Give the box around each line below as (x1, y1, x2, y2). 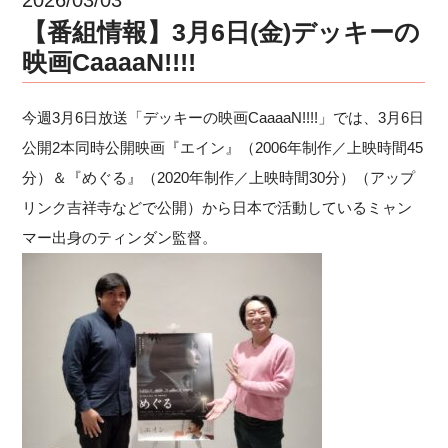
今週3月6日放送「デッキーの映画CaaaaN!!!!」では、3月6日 (22, 108, 425, 126)
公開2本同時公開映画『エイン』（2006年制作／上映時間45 (22, 138, 424, 156)
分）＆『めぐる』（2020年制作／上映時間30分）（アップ (22, 168, 416, 186)
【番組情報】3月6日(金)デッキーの (22, 17, 421, 46)
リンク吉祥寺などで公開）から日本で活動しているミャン (22, 198, 413, 216)
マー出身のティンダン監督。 (22, 228, 218, 246)
